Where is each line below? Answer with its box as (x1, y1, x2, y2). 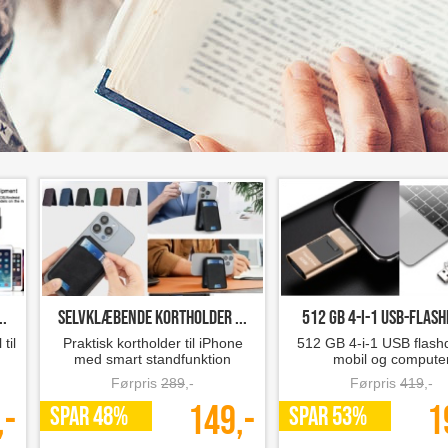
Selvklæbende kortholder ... (58, 306, 247, 330)
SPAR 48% (50, 402, 128, 433)
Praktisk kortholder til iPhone (62, 335, 243, 351)
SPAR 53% (289, 402, 367, 433)
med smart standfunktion (74, 351, 231, 367)
